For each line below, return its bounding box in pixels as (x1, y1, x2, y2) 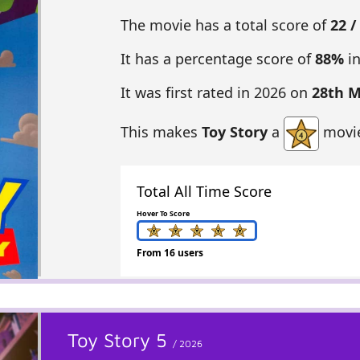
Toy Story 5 (67, 328, 174, 351)
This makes (120, 122, 202, 142)
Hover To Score (136, 207, 190, 219)
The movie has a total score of (120, 15, 330, 35)
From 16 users (136, 245, 203, 260)
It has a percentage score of (120, 49, 315, 69)
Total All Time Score (136, 181, 272, 201)
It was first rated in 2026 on (120, 83, 312, 103)
